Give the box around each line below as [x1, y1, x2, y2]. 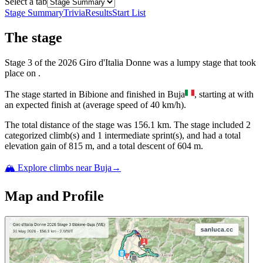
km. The [155, 120, 191, 130]
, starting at [194, 89, 237, 100]
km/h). [160, 100, 186, 110]
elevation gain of [5, 141, 66, 151]
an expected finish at [5, 100, 83, 110]
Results [85, 8, 112, 18]
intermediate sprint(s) [102, 130, 182, 141]
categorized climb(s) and [5, 130, 95, 141]
